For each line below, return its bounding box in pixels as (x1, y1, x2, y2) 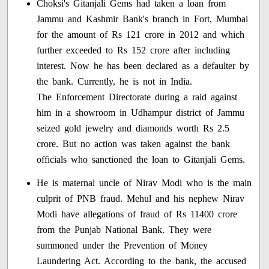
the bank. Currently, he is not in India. (37, 76, 193, 87)
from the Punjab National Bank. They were (37, 225, 212, 235)
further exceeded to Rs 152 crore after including (37, 45, 231, 56)
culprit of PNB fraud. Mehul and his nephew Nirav (37, 193, 245, 204)
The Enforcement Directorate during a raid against (37, 92, 238, 103)
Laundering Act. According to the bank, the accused (37, 256, 247, 267)
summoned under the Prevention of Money (37, 240, 208, 251)
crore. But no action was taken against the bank (37, 139, 231, 150)
